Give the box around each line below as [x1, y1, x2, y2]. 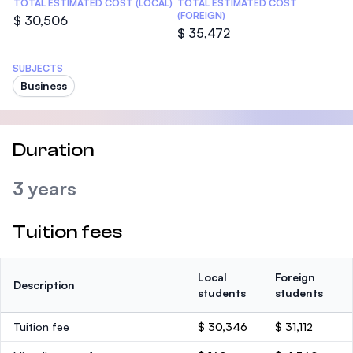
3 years [13, 176, 76, 200]
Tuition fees [13, 221, 122, 243]
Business [20, 79, 67, 92]
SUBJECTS [13, 62, 63, 74]
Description [13, 278, 75, 292]
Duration [13, 139, 95, 161]
